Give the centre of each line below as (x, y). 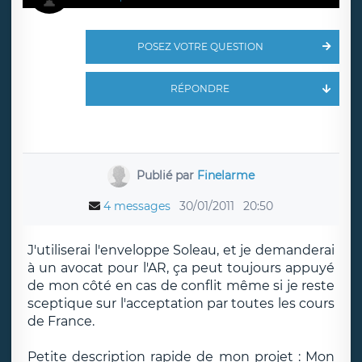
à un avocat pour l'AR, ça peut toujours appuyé (181, 268)
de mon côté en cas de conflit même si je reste (181, 286)
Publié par (166, 175)
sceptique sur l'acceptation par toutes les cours (181, 303)
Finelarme (225, 175)
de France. (61, 321)
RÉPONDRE (200, 88)
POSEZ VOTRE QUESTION (200, 46)
